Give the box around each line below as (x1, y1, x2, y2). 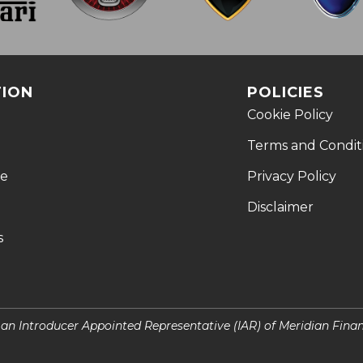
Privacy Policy (246, 168, 336, 184)
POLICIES (246, 83, 324, 101)
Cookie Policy (246, 106, 333, 122)
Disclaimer (246, 199, 314, 215)
